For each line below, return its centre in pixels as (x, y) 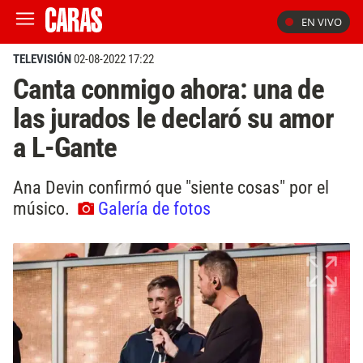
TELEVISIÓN (42, 59)
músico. (43, 208)
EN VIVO (322, 22)
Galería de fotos (154, 208)
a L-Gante (65, 147)
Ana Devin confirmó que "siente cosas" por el (171, 187)
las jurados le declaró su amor (173, 118)
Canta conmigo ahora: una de (169, 89)
